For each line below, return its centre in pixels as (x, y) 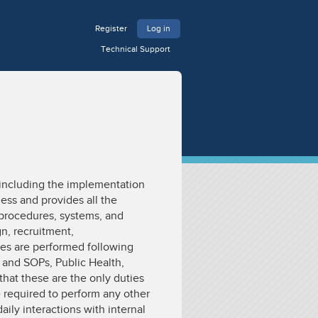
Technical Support (135, 49)
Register (111, 28)
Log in (158, 28)
